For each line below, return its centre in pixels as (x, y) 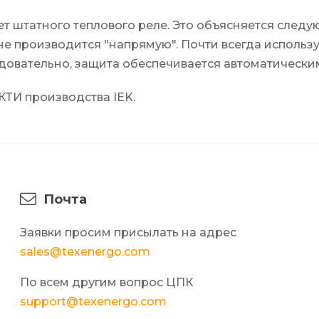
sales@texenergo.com (85, 252)
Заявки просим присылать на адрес (128, 233)
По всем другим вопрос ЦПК (106, 283)
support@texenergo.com (93, 302)
